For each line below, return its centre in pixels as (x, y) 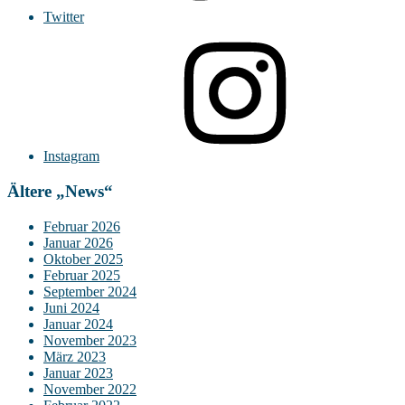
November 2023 (90, 340)
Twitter (64, 17)
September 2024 (90, 291)
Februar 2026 (82, 226)
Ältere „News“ (60, 191)
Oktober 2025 (83, 259)
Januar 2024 (78, 324)
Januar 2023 (78, 372)
